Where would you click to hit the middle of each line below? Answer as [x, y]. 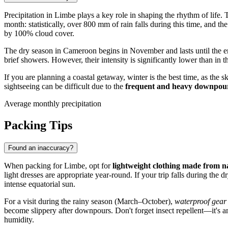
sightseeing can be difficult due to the [65, 87]
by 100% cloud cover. [39, 34]
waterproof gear [201, 202]
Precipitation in [29, 15]
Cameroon [80, 51]
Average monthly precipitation [53, 104]
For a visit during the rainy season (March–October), [89, 202]
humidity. [19, 220]
